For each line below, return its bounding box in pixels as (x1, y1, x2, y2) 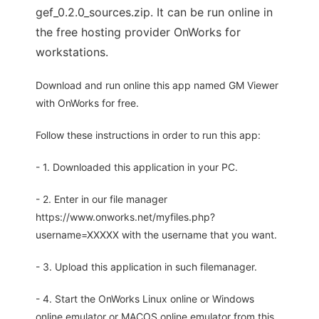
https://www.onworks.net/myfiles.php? (36, 211, 215, 224)
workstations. (36, 45, 108, 60)
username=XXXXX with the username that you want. (36, 229, 277, 241)
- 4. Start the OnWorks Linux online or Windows (36, 293, 254, 305)
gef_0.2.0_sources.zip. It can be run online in (36, 5, 273, 20)
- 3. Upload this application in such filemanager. (36, 261, 257, 273)
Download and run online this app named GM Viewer (36, 79, 278, 92)
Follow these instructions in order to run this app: (36, 129, 261, 142)
